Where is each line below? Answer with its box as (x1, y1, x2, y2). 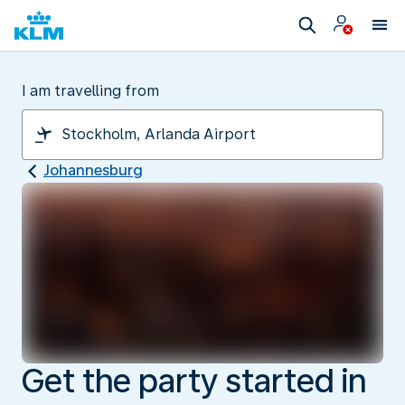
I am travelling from (22, 82, 159, 99)
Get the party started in (22, 361, 366, 400)
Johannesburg (43, 162, 143, 179)
